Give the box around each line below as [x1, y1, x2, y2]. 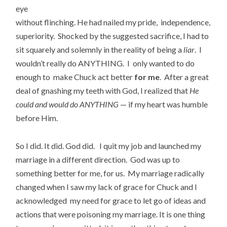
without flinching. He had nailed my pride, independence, [16, 17, 211, 27]
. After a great [160, 72, 209, 82]
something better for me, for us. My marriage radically [16, 168, 205, 178]
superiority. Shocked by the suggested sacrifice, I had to [16, 31, 209, 41]
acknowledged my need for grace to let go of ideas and [16, 195, 206, 205]
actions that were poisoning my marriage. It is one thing [16, 209, 206, 219]
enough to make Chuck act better [16, 72, 133, 82]
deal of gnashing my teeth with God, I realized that [16, 86, 190, 96]
